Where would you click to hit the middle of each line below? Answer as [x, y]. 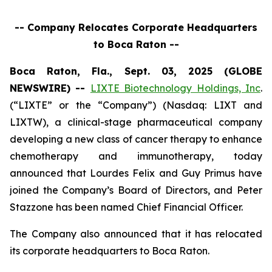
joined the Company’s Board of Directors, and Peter [136, 190]
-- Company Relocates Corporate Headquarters [136, 27]
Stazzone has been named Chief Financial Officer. [126, 207]
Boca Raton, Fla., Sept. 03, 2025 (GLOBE [136, 71]
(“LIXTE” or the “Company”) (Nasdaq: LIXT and [136, 105]
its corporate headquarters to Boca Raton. [110, 251]
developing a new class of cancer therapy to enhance [136, 139]
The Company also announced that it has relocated [136, 234]
